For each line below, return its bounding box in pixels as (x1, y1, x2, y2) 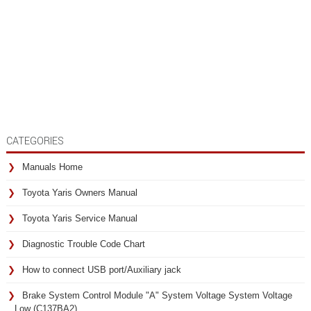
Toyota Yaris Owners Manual (22, 187, 137, 198)
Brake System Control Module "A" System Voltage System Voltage (22, 290, 292, 301)
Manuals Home (22, 162, 83, 172)
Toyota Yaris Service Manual (22, 213, 137, 224)
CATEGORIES (6, 134, 64, 149)
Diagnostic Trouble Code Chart (22, 239, 145, 249)
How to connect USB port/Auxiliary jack (22, 264, 181, 275)
